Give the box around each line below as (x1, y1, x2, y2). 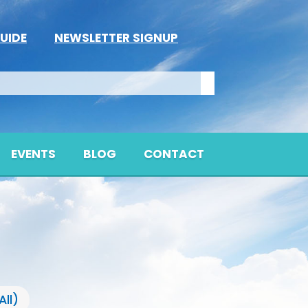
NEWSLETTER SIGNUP (54, 29, 178, 46)
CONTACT (144, 146, 204, 163)
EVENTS (11, 146, 56, 163)
